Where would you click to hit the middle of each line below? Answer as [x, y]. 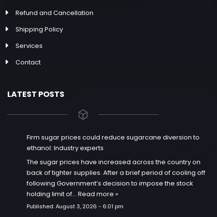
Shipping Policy [39, 30]
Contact [28, 62]
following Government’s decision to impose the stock [110, 183]
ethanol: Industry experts [65, 148]
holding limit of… [52, 194]
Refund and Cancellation [54, 13]
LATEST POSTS [36, 94]
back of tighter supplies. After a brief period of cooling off [116, 172]
